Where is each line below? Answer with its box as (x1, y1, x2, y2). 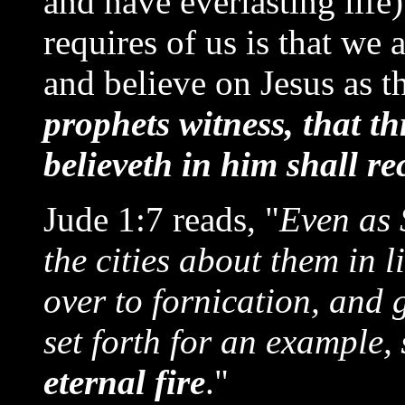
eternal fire (43, 363, 205, 401)
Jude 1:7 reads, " (43, 200, 279, 239)
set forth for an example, (43, 322, 401, 361)
